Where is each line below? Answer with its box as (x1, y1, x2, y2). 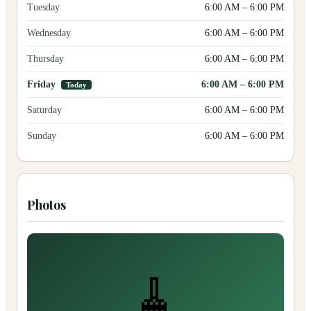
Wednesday (27, 27, 71, 38)
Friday (27, 78, 56, 90)
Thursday (27, 53, 64, 64)
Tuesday (27, 1, 60, 12)
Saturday (27, 104, 62, 115)
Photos (27, 196, 66, 213)
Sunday (27, 130, 56, 141)
